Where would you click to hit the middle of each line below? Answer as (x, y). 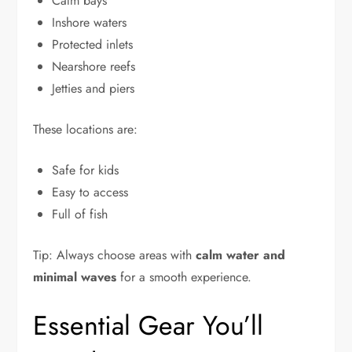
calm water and (241, 255)
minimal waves (75, 277)
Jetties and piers (93, 89)
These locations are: (86, 130)
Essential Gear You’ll (148, 326)
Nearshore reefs (94, 67)
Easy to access (90, 192)
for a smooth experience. (184, 277)
